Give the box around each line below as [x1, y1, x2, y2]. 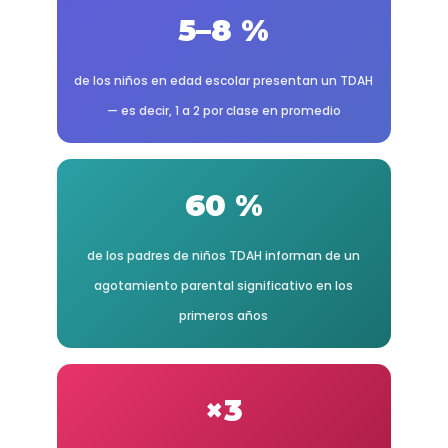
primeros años [179, 307, 269, 324]
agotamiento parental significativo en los [94, 277, 354, 294]
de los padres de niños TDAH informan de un [87, 247, 361, 264]
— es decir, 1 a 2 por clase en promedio [106, 102, 341, 119]
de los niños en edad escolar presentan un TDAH [74, 72, 374, 89]
